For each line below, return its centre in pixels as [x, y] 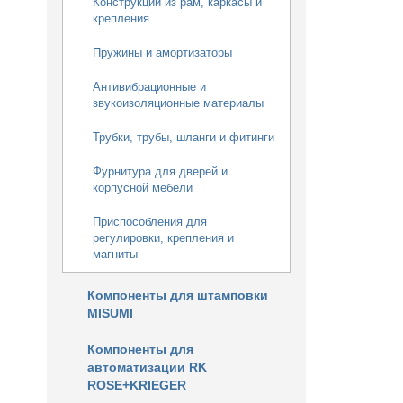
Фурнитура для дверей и [160, 171]
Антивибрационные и [149, 87]
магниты [115, 254]
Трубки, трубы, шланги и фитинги [184, 137]
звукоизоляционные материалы [178, 103]
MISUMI [110, 313]
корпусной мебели [143, 188]
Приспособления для [150, 222]
